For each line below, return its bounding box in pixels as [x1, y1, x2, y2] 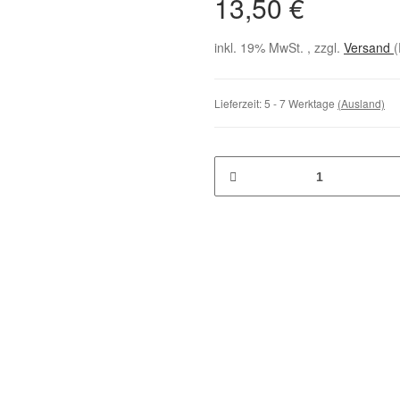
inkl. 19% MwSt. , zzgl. [214, 38, 344, 56]
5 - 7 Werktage [264, 96, 337, 111]
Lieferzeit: [214, 96, 264, 111]
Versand [344, 38, 394, 56]
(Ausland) [337, 96, 385, 111]
